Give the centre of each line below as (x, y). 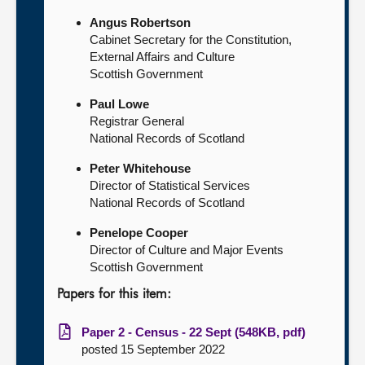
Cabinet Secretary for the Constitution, (191, 40)
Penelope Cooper (139, 233)
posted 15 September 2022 (153, 349)
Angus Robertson (140, 22)
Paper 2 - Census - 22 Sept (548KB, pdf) (193, 332)
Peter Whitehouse (140, 168)
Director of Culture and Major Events (187, 250)
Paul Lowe (119, 104)
